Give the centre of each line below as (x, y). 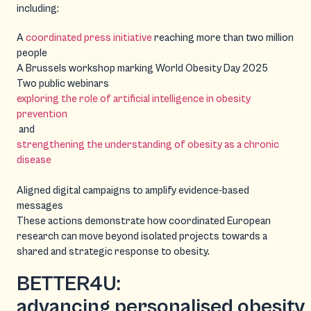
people (33, 53)
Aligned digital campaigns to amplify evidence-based (133, 190)
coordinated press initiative (89, 37)
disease (34, 160)
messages (40, 205)
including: (39, 9)
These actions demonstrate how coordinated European (144, 221)
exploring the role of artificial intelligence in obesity (134, 99)
